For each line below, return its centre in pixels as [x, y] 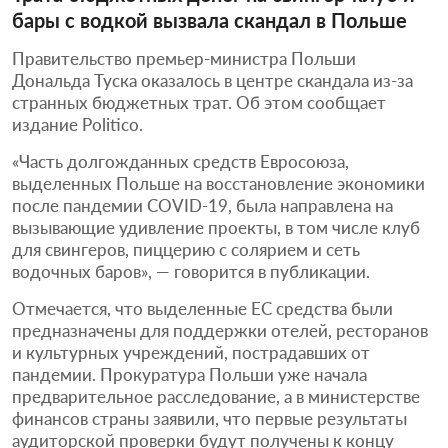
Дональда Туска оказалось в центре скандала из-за [212, 80]
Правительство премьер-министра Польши [184, 58]
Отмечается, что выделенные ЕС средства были [202, 308]
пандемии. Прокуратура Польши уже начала [189, 374]
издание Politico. [77, 124]
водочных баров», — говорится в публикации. [191, 271]
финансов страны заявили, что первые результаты [209, 418]
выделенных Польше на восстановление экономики [218, 183]
